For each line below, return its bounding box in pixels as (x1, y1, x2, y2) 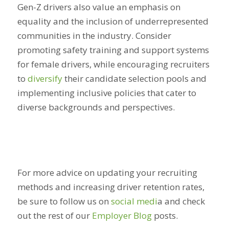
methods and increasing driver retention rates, (17, 180, 204, 193)
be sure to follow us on (17, 195, 111, 207)
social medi (110, 195, 157, 207)
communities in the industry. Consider (17, 30, 171, 42)
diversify (27, 73, 62, 85)
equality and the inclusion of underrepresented (17, 15, 209, 28)
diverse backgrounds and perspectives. (17, 101, 175, 113)
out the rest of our (17, 209, 92, 221)
